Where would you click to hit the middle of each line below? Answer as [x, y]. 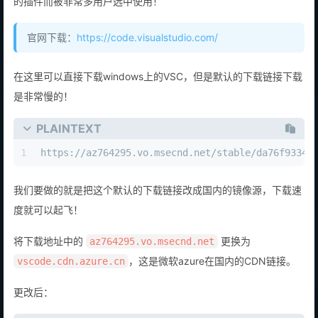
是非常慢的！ [43, 111]
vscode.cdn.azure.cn [71, 276]
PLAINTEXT [69, 143]
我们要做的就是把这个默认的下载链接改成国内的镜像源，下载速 [158, 205]
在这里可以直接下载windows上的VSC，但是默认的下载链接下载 [158, 91]
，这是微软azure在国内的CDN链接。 [212, 276]
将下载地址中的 [50, 256]
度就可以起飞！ [48, 225]
